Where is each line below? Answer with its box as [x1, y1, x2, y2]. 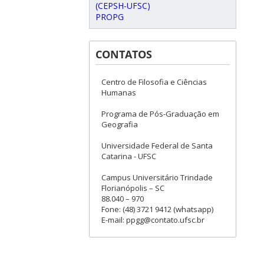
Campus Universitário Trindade [101, 172, 213, 183]
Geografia [101, 119, 138, 130]
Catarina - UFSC [101, 151, 156, 161]
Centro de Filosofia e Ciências [101, 77, 207, 87]
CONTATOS [95, 47, 152, 61]
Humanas [101, 87, 136, 98]
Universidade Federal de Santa [101, 140, 213, 151]
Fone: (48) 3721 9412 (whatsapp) [101, 204, 213, 214]
